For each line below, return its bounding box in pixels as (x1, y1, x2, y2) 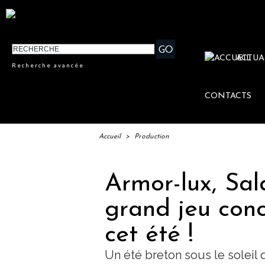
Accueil (99, 133, 121, 141)
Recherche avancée (12, 62, 85, 69)
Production (134, 133, 169, 141)
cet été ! (105, 222, 193, 248)
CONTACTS (205, 92, 252, 101)
